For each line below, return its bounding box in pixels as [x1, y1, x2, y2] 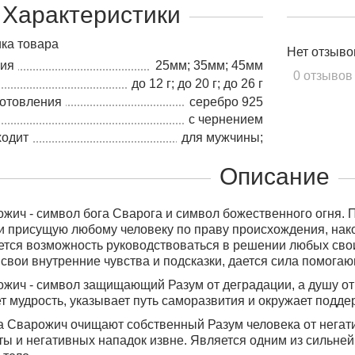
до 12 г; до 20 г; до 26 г [131, 76, 263, 90]
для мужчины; [181, 131, 263, 145]
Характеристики [2, 2, 181, 28]
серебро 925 [189, 94, 263, 109]
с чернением [188, 113, 263, 127]
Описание [219, 162, 330, 189]
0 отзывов [286, 69, 353, 82]
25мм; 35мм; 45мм [155, 59, 263, 72]
